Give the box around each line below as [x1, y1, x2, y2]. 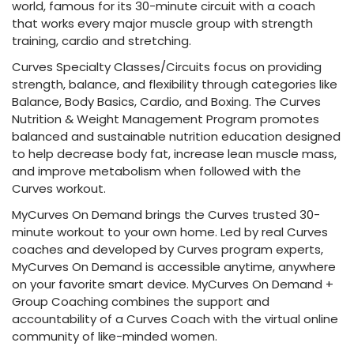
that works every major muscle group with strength [12, 15, 313, 32]
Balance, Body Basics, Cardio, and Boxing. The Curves [12, 93, 321, 110]
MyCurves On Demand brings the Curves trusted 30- [12, 206, 320, 223]
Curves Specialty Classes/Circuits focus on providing [12, 58, 322, 75]
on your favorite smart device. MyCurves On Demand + [12, 276, 333, 292]
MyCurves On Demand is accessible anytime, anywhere [12, 258, 336, 275]
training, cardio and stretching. [12, 32, 191, 49]
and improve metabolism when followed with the [12, 163, 301, 179]
